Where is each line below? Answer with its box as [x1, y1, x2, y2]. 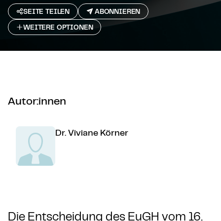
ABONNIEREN [94, 7, 141, 16]
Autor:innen [8, 94, 66, 107]
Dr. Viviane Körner [55, 127, 128, 138]
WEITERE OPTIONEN [23, 23, 93, 32]
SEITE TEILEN [23, 7, 70, 16]
